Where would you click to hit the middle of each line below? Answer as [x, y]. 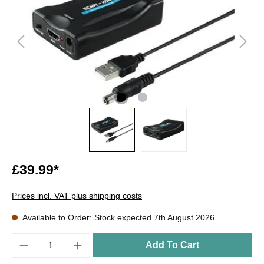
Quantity [27, 238]
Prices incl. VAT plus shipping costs [77, 195]
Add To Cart [173, 245]
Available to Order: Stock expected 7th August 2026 [118, 217]
